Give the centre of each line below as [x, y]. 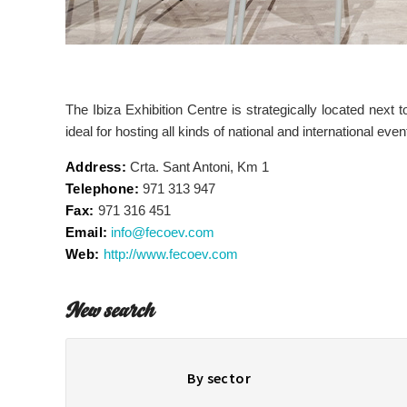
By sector [219, 378]
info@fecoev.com [163, 232]
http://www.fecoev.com [170, 254]
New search [110, 313]
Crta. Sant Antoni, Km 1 [198, 167]
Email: [87, 232]
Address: [96, 167]
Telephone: [102, 189]
